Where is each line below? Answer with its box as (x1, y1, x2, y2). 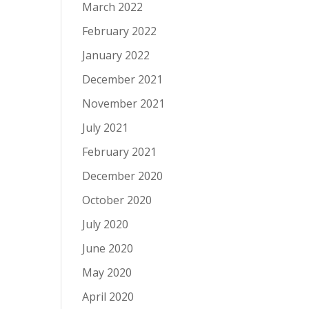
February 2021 (82, 144, 157, 159)
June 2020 (82, 241, 134, 256)
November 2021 (82, 96, 166, 111)
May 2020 (82, 265, 132, 280)
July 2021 (82, 120, 129, 135)
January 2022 (82, 48, 150, 63)
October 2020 (82, 192, 152, 208)
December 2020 (82, 168, 163, 183)
